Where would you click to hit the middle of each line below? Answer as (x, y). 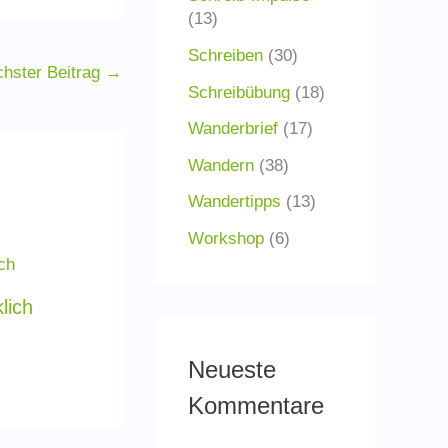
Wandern (221, 165)
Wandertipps (234, 202)
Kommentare (256, 405)
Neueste (232, 369)
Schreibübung (239, 92)
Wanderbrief (233, 129)
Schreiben (225, 55)
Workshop (226, 238)
